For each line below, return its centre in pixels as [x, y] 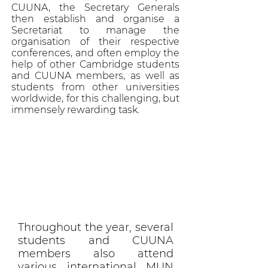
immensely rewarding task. [75, 110]
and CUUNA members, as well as [95, 76]
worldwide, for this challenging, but [95, 98]
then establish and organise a [95, 19]
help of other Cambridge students [95, 64]
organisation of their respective [95, 42]
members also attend [96, 254]
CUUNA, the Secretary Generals [95, 7]
